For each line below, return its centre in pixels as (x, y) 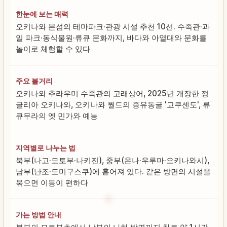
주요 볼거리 (34, 81)
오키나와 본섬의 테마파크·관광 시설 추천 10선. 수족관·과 (113, 26)
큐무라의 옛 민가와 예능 (57, 116)
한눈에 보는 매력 (42, 14)
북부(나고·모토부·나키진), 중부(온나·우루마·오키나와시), (112, 160)
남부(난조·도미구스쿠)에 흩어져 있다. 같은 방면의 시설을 (113, 171)
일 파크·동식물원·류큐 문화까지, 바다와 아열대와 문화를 (111, 37)
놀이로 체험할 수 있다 (53, 49)
